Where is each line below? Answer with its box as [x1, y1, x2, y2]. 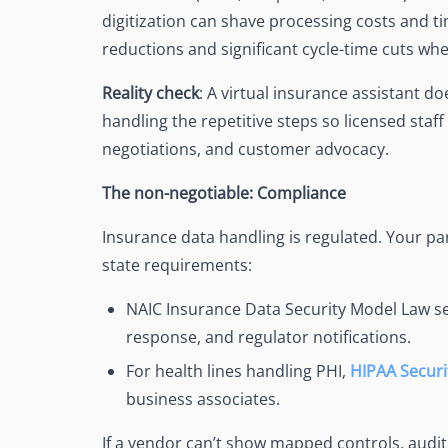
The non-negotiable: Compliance [102, 182, 346, 205]
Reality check [102, 82, 199, 105]
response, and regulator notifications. [126, 326, 411, 349]
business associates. [126, 388, 280, 411]
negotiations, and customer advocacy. [102, 138, 389, 161]
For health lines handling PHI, [126, 360, 350, 383]
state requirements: [102, 254, 252, 277]
